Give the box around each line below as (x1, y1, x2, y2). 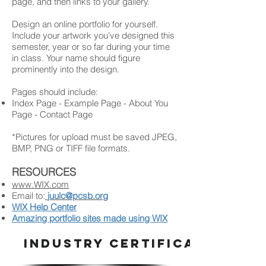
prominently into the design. (12, 64, 119, 75)
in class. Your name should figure (12, 52, 140, 64)
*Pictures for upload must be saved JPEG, (12, 131, 177, 142)
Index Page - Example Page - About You (12, 97, 168, 109)
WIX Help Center (12, 201, 77, 213)
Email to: (12, 190, 45, 201)
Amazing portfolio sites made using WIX (12, 213, 167, 224)
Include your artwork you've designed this (12, 30, 175, 41)
